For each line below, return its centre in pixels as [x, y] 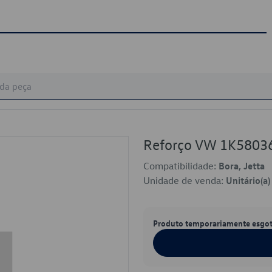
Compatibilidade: [181, 166]
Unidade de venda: [185, 180]
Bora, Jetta [242, 166]
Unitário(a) [248, 180]
